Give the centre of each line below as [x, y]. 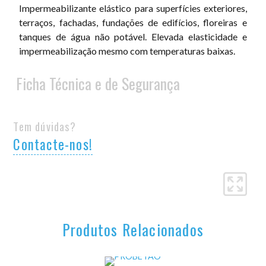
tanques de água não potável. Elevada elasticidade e [133, 37]
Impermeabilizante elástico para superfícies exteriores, [133, 8]
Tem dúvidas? [45, 126]
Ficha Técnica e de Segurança [98, 83]
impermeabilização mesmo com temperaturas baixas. [127, 51]
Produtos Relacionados [133, 229]
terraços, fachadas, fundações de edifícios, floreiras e [133, 23]
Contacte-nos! [53, 144]
